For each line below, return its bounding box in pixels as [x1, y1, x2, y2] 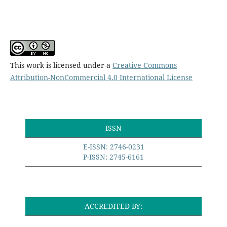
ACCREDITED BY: [85, 201, 142, 211]
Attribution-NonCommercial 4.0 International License [10, 72, 193, 83]
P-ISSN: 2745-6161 [83, 152, 144, 162]
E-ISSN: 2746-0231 [83, 142, 144, 152]
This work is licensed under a [10, 60, 112, 70]
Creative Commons [112, 60, 177, 70]
